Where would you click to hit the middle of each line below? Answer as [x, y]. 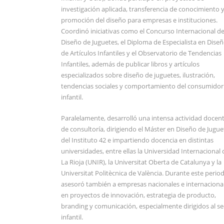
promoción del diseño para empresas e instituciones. [139, 20]
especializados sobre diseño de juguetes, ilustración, [138, 75]
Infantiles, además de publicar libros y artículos [130, 64]
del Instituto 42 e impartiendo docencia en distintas [137, 140]
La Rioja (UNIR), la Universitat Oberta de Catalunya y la [141, 162]
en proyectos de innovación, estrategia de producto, [138, 195]
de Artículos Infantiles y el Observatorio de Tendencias [141, 53]
